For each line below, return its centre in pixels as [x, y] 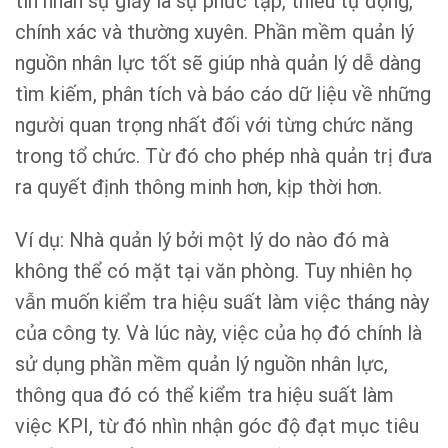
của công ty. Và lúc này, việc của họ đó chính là [218, 332]
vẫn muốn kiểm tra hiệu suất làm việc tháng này [222, 301]
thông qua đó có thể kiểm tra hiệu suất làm [204, 394]
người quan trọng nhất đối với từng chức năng [214, 124]
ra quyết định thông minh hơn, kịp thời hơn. [198, 186]
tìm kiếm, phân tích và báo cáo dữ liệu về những [223, 93]
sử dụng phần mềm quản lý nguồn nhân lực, [201, 363]
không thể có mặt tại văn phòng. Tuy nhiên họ [213, 270]
